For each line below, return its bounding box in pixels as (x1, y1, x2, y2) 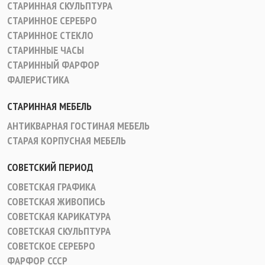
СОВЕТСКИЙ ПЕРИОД (7, 160, 93, 174)
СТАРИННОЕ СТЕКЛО (7, 28, 93, 42)
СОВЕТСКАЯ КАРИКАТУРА (7, 209, 111, 223)
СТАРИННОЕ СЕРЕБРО (7, 14, 97, 27)
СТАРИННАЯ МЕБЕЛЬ (7, 99, 92, 113)
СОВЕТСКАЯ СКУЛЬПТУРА (7, 224, 111, 238)
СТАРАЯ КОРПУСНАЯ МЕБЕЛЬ (7, 134, 126, 147)
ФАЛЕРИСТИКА (7, 73, 69, 86)
